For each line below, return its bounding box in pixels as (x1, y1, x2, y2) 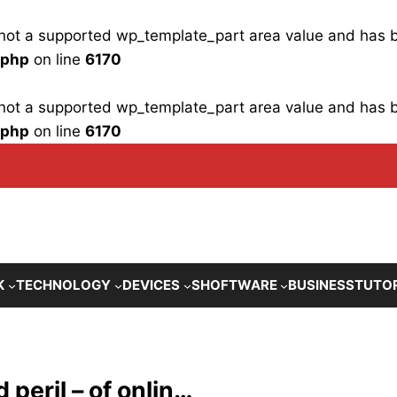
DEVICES (121, 276, 180, 294)
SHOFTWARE (191, 276, 277, 294)
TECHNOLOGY (16, 276, 111, 294)
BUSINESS (288, 276, 355, 294)
